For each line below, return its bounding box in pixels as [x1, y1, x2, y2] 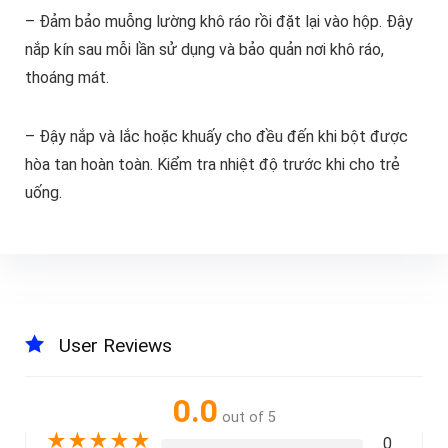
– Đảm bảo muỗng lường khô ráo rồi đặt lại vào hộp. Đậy [24, 12, 413, 32]
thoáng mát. [24, 68, 109, 88]
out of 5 [221, 409, 276, 427]
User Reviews [58, 334, 172, 358]
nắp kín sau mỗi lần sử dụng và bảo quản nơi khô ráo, [24, 40, 384, 60]
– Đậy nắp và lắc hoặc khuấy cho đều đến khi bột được [24, 127, 408, 147]
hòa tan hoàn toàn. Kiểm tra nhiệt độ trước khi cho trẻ [24, 155, 400, 175]
